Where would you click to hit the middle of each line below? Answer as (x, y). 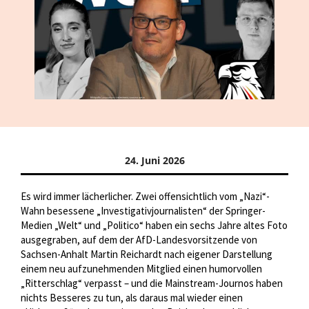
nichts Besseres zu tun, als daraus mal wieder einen (132, 298)
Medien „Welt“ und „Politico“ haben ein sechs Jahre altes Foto (154, 226)
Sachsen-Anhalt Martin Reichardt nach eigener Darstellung (147, 255)
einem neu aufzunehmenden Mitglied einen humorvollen (141, 269)
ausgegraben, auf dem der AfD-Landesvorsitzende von (139, 240)
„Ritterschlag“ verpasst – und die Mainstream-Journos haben (152, 283)
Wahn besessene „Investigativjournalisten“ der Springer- (143, 211)
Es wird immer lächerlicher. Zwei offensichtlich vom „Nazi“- (145, 197)
